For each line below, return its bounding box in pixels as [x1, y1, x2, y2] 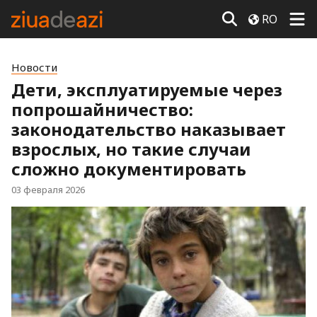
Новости [11, 60, 57, 74]
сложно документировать [11, 157, 246, 180]
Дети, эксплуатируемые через [11, 78, 282, 101]
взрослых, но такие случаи [11, 137, 251, 161]
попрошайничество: [11, 98, 193, 121]
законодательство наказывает [11, 117, 286, 141]
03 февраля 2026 [11, 183, 85, 196]
